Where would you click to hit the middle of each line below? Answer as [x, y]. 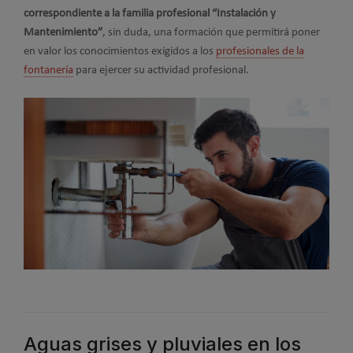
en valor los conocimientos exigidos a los [120, 51]
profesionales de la [260, 51]
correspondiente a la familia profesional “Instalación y [150, 13]
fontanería [48, 70]
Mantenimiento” [63, 32]
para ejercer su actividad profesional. [161, 70]
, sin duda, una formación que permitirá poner [211, 32]
